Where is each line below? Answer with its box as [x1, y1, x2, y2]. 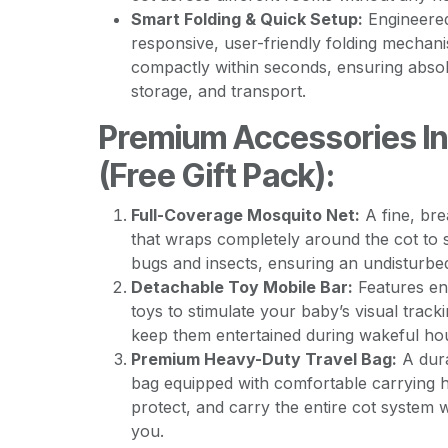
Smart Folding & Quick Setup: [130, 9, 363, 29]
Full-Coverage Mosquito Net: [130, 205, 360, 225]
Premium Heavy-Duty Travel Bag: [130, 349, 397, 369]
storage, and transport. [130, 81, 306, 101]
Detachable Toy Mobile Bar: [130, 277, 353, 297]
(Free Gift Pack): [98, 156, 335, 195]
